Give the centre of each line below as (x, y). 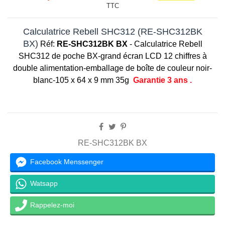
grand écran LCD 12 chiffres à (153, 56)
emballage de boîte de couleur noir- (149, 68)
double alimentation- (49, 68)
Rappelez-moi (52, 205)
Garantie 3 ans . (162, 80)
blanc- (44, 80)
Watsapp (44, 184)
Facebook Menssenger (67, 162)
